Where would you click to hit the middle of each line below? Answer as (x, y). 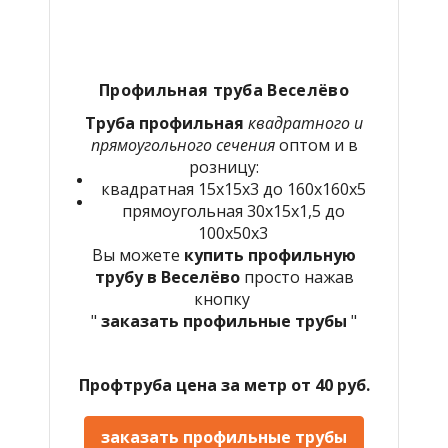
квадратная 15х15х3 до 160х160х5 (233, 188)
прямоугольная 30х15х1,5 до (233, 210)
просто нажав (298, 276)
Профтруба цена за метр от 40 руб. (224, 384)
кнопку (224, 298)
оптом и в (318, 144)
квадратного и (303, 122)
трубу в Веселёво (169, 276)
